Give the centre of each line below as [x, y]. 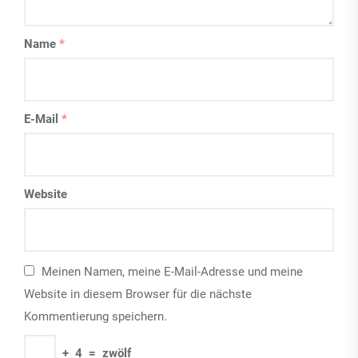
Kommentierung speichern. [95, 316]
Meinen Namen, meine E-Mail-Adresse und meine [172, 272]
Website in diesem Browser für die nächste [138, 294]
